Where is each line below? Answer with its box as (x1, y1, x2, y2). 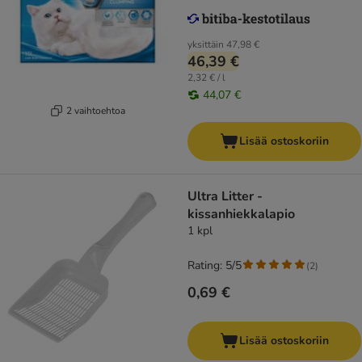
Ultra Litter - (187, 187, 263, 206)
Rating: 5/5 (187, 258, 242, 274)
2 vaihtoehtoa (66, 103, 125, 117)
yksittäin (187, 38, 224, 52)
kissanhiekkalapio (187, 205, 295, 224)
